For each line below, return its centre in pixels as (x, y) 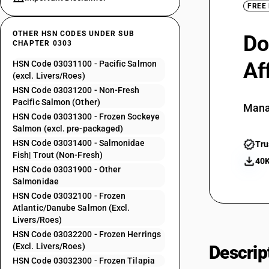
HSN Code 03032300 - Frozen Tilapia (84, 261)
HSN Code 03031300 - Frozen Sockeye (86, 116)
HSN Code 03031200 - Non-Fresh (76, 90)
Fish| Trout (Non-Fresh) (58, 155)
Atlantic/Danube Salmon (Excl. (71, 208)
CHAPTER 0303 (43, 43)
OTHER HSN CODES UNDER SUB (74, 34)
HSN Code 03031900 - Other (67, 169)
